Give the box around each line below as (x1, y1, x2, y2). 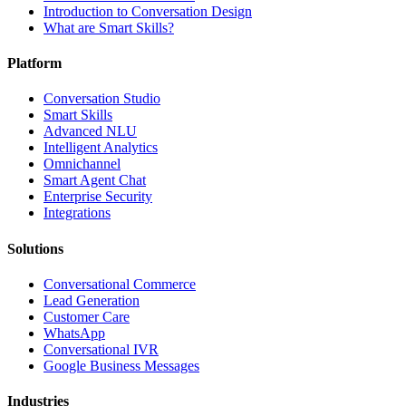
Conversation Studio (43, 91, 160, 107)
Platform (7, 55, 62, 72)
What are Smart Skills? (43, 19, 174, 35)
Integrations (43, 205, 111, 221)
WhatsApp (43, 325, 105, 341)
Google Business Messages (43, 358, 199, 373)
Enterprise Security (43, 188, 152, 205)
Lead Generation (43, 293, 140, 308)
